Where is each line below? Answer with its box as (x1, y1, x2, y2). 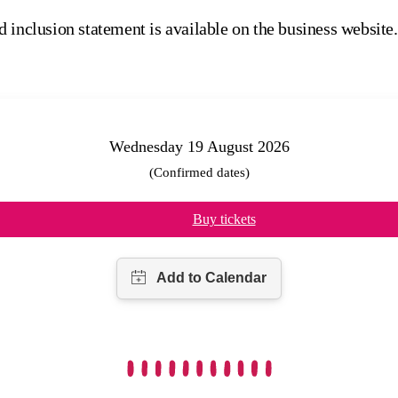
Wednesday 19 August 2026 (108, 137, 290, 155)
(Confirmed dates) (148, 164, 250, 179)
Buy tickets (192, 211, 256, 227)
